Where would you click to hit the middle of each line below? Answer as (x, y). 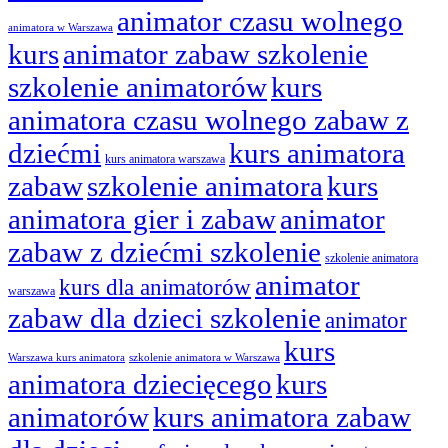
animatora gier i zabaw (142, 218)
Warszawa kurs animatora (66, 357)
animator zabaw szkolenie (215, 53)
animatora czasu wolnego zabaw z (208, 119)
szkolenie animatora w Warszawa (204, 357)
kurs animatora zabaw (282, 416)
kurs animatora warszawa (165, 158)
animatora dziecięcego (140, 383)
